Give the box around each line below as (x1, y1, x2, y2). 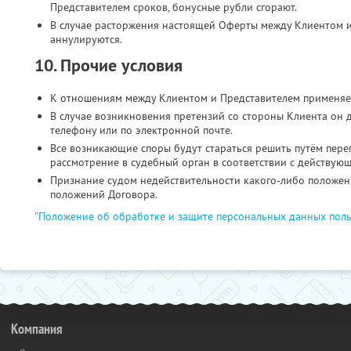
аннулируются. (50, 32, 122, 46)
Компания (11, 320, 63, 338)
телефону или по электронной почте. (50, 123, 233, 137)
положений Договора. (50, 187, 157, 201)
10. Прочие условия (34, 53, 183, 77)
